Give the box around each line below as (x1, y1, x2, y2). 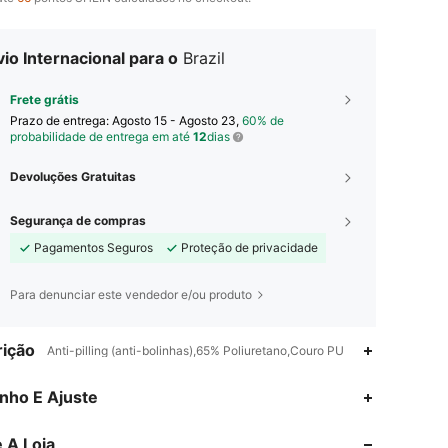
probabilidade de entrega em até (10, 129, 193, 145)
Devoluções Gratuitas (10, 169, 136, 185)
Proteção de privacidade (181, 240, 318, 256)
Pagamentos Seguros (34, 240, 153, 256)
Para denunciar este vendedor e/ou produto (10, 287, 252, 303)
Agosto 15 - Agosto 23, (112, 113, 242, 129)
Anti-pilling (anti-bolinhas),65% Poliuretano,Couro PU (47, 343, 344, 359)
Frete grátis (10, 92, 79, 108)
